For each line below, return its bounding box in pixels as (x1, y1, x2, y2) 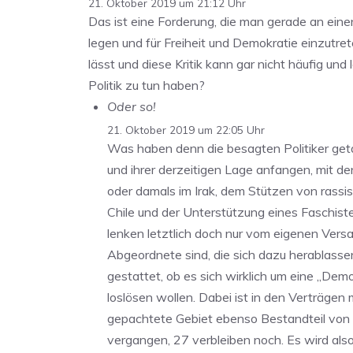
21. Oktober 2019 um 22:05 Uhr (107, 123, 265, 137)
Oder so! (107, 98, 156, 114)
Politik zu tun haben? (88, 76, 205, 93)
